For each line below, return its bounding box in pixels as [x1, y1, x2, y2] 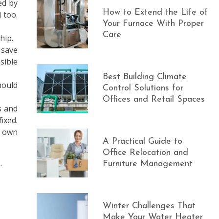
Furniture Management [103, 159, 193, 169]
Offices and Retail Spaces [103, 95, 205, 104]
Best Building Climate [103, 72, 187, 82]
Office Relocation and [103, 148, 189, 157]
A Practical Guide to [103, 137, 183, 146]
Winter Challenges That [103, 201, 196, 211]
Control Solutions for [103, 84, 184, 93]
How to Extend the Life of [103, 8, 208, 17]
